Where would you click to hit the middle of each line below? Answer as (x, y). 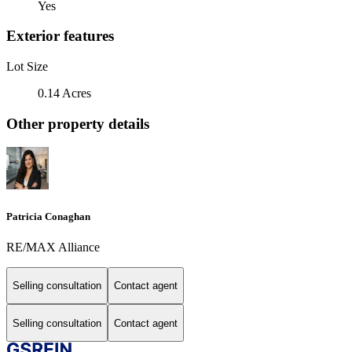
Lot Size (27, 66)
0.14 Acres (64, 93)
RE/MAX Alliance (53, 247)
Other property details (78, 123)
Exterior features (60, 36)
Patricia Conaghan (48, 216)
